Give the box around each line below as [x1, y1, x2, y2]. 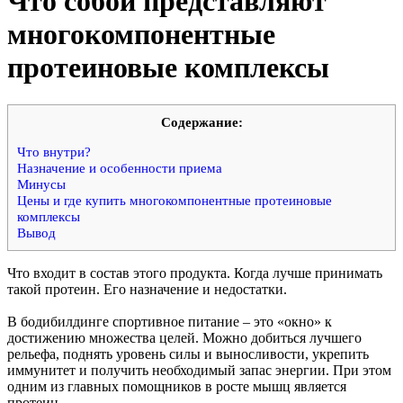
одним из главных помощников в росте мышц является [7, 378, 346, 394]
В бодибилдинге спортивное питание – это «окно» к [7, 313, 332, 329]
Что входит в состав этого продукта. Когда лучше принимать [7, 264, 382, 281]
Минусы [17, 176, 66, 193]
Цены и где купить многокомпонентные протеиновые [17, 193, 332, 209]
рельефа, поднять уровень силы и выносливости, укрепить [7, 345, 369, 362]
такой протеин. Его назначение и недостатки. [7, 281, 287, 297]
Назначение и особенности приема [17, 160, 222, 176]
